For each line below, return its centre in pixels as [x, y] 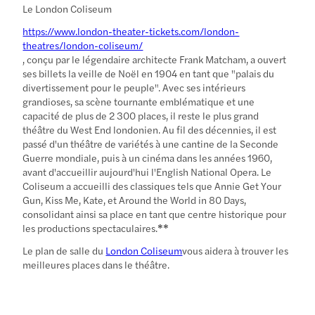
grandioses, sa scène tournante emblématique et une [139, 101]
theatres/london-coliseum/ [83, 45]
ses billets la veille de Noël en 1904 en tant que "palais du [149, 73]
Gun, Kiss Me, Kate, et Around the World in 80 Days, [135, 199]
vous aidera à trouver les [236, 250]
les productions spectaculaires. [90, 227]
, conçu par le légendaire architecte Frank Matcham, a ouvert [155, 59]
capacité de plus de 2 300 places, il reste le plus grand [141, 115]
